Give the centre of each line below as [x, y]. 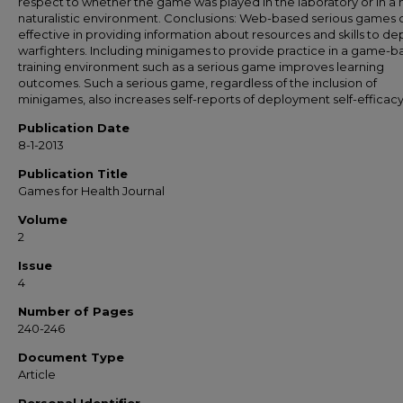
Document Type [71, 357]
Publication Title [73, 174]
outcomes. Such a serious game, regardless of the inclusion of [197, 83]
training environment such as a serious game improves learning [201, 67]
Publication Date [74, 128]
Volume [43, 219]
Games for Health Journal [91, 191]
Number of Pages [76, 311]
